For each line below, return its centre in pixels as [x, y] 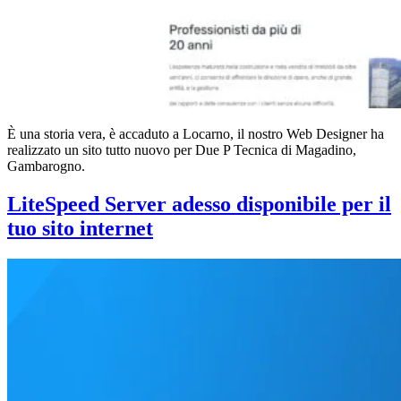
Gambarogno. [46, 166]
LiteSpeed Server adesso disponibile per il [199, 205]
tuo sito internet [80, 229]
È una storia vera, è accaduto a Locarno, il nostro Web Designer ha [196, 134]
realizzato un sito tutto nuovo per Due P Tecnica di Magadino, [182, 150]
